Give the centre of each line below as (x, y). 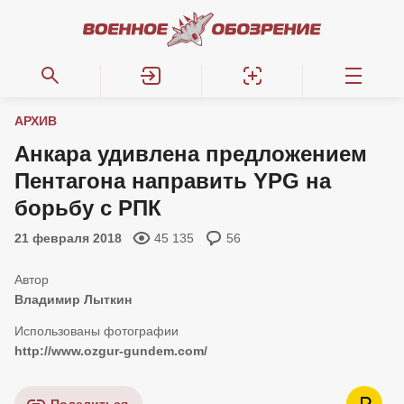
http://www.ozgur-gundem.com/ (111, 351)
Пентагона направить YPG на (173, 181)
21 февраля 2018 (68, 238)
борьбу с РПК (88, 208)
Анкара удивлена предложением (191, 154)
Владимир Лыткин (73, 299)
